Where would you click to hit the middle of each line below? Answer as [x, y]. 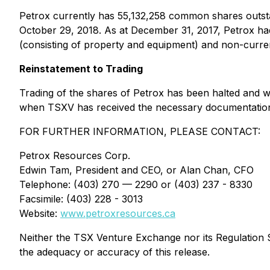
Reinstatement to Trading [81, 69]
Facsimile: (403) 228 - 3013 [81, 199]
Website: [40, 213]
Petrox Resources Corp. [75, 155]
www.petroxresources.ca [118, 213]
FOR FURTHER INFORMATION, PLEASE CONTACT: [140, 131]
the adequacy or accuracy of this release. [115, 252]
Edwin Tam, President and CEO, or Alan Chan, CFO [137, 170]
